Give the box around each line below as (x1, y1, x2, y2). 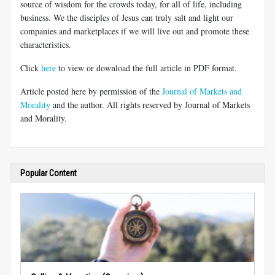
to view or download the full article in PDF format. (56, 61, 237, 74)
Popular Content (20, 168, 77, 178)
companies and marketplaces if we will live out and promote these (20, 25, 249, 37)
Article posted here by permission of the (20, 85, 162, 97)
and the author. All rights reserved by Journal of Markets (50, 98, 250, 110)
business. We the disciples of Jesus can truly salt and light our (20, 11, 233, 23)
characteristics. (20, 38, 71, 50)
